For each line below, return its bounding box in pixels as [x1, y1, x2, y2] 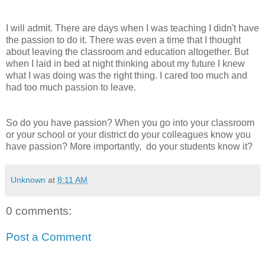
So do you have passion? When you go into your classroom [6, 118, 254, 128]
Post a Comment [6, 230, 91, 243]
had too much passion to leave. [6, 82, 138, 93]
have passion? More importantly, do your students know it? [6, 141, 253, 152]
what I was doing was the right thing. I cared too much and [6, 70, 247, 81]
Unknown [11, 175, 46, 185]
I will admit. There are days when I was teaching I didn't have [6, 23, 259, 34]
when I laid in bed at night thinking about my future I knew [6, 59, 245, 69]
